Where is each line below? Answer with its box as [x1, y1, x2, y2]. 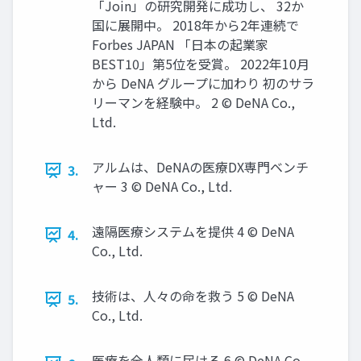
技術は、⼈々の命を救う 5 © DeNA [92, 286, 294, 306]
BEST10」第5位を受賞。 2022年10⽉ [92, 54, 309, 74]
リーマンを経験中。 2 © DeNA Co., [92, 93, 295, 113]
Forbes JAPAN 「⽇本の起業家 [92, 35, 268, 55]
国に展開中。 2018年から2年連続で [92, 15, 299, 35]
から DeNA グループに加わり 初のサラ [92, 73, 314, 93]
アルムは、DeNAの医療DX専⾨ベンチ [92, 157, 309, 177]
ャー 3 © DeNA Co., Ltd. [92, 176, 232, 197]
